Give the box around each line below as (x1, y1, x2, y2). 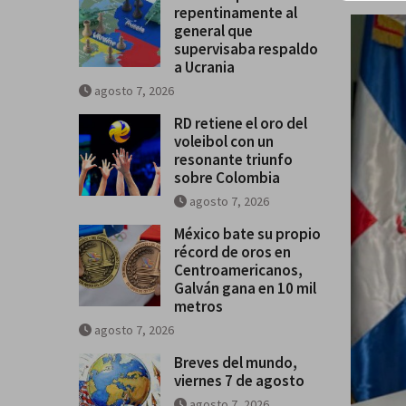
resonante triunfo (174, 149, 293, 169)
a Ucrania (174, 56, 235, 77)
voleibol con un (174, 130, 274, 151)
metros (174, 295, 223, 316)
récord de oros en (174, 241, 291, 262)
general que (174, 20, 253, 41)
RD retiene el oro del (174, 112, 307, 133)
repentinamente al (174, 2, 297, 23)
